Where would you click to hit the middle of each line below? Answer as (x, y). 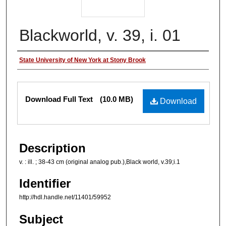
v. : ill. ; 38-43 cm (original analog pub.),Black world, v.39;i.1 (100, 162)
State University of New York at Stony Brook (82, 60)
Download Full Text (60, 99)
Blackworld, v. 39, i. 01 (100, 35)
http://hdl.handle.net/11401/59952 (65, 197)
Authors (38, 62)
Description (52, 148)
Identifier (45, 184)
